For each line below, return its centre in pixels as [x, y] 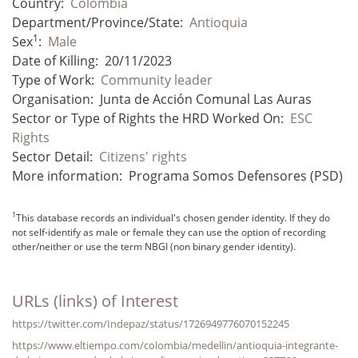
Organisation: [53, 99]
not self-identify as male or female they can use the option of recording [169, 232]
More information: [67, 175]
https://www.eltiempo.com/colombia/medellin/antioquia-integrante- [175, 345]
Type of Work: [53, 80]
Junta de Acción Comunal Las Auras [206, 99]
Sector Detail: [52, 156]
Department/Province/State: [97, 22]
